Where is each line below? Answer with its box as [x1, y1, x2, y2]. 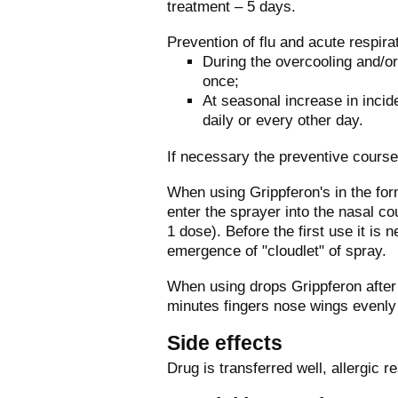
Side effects [167, 330, 283, 354]
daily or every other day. [203, 111, 363, 129]
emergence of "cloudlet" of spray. [167, 241, 386, 259]
